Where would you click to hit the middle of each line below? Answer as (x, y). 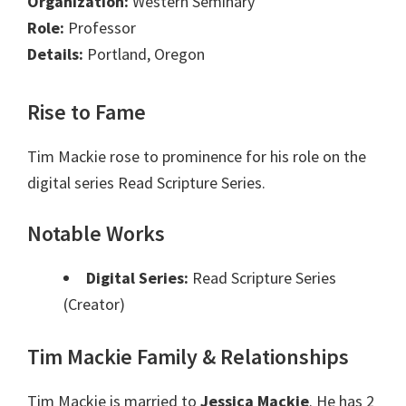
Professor (100, 28)
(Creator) (94, 304)
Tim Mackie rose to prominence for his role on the (197, 157)
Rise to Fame (87, 112)
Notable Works (96, 234)
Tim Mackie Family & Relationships (188, 357)
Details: (55, 54)
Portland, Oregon (144, 54)
